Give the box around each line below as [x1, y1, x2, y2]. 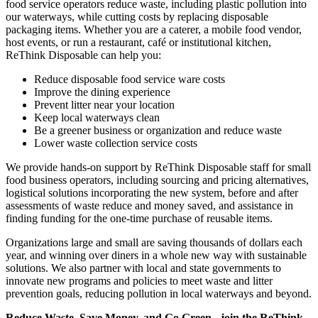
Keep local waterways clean [34, 111, 160, 124]
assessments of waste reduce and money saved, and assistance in [6, 199, 293, 212]
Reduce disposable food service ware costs [34, 72, 225, 85]
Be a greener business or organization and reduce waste [34, 124, 282, 136]
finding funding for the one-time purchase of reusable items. [6, 212, 273, 224]
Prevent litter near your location [34, 98, 175, 111]
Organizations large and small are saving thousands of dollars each [6, 236, 302, 248]
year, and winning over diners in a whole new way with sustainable [6, 248, 307, 261]
